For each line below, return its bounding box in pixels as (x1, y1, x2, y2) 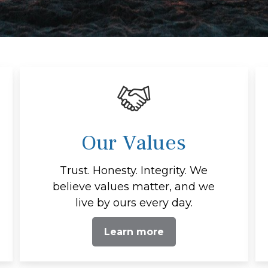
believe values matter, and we (53, 179, 215, 193)
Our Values (81, 129, 187, 157)
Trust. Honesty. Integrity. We (60, 163, 208, 177)
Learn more (103, 226, 164, 237)
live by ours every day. (75, 196, 193, 209)
